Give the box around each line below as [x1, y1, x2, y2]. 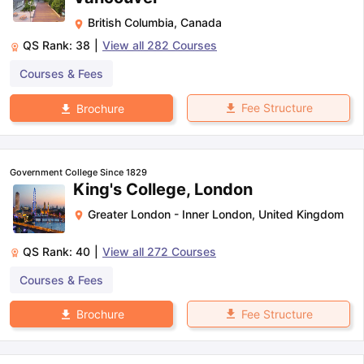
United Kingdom [258, 206, 344, 221]
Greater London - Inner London [88, 206, 252, 221]
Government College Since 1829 [10, 166, 147, 178]
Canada [180, 15, 222, 30]
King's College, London [73, 179, 253, 199]
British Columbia [88, 15, 174, 30]
